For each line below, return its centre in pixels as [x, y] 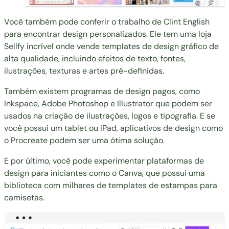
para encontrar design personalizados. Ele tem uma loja [108, 34]
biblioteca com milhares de [56, 185]
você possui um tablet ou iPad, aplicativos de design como [113, 128]
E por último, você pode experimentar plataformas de [104, 161]
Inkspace [21, 103]
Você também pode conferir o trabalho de [84, 21]
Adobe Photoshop [75, 103]
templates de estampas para [163, 185]
